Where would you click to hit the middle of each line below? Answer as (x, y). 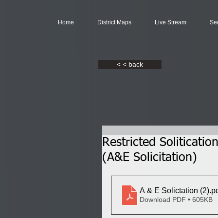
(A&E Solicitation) (150, 158)
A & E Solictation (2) (205, 191)
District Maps (114, 22)
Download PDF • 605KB (176, 200)
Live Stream (171, 22)
